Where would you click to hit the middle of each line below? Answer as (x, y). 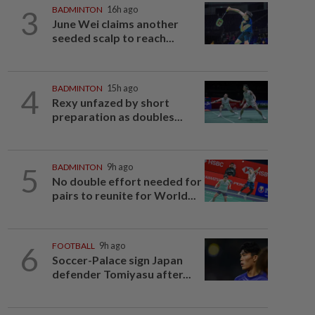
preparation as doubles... (117, 116)
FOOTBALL (73, 246)
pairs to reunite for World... (124, 195)
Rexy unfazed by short (110, 102)
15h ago (122, 88)
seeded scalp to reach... (113, 38)
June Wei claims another (115, 24)
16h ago (122, 9)
